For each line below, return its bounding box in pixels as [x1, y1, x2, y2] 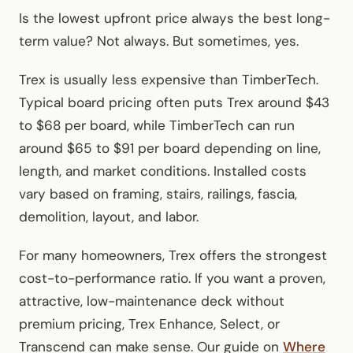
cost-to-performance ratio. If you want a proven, [19, 269, 325, 287]
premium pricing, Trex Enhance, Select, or [19, 314, 280, 333]
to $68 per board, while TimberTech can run [19, 116, 295, 134]
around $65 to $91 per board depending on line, [19, 139, 321, 157]
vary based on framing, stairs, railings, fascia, [19, 184, 297, 203]
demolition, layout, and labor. [19, 207, 199, 225]
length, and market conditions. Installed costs [19, 162, 307, 180]
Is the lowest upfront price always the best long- [19, 9, 330, 27]
